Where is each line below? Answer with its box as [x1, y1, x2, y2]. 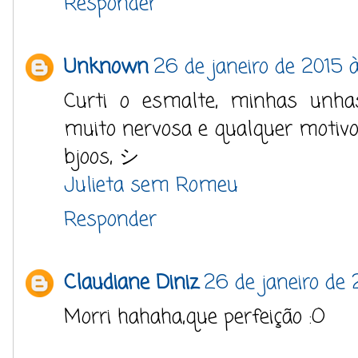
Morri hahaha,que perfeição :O [64, 302, 325, 332]
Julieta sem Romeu [64, 170, 238, 201]
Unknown [64, 52, 149, 82]
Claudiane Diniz [64, 268, 199, 298]
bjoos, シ [64, 142, 140, 173]
